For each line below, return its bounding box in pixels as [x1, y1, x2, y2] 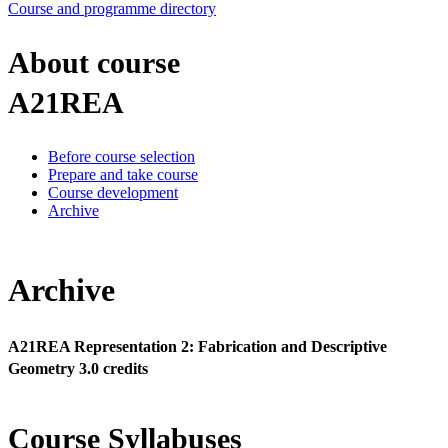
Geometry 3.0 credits [8, 359, 148, 377]
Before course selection [48, 147, 195, 165]
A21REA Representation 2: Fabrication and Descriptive [8, 337, 387, 355]
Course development [48, 183, 178, 201]
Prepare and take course [48, 165, 198, 183]
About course [8, 45, 180, 79]
